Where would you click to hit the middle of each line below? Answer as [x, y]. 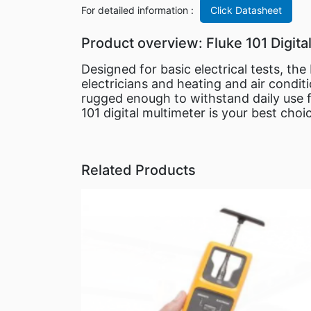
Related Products [138, 170]
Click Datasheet [246, 10]
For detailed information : [139, 10]
